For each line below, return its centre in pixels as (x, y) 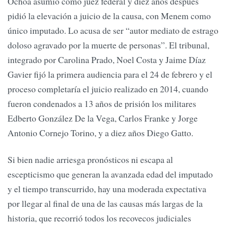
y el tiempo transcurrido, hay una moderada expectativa (107, 189)
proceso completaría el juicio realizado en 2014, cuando (108, 89)
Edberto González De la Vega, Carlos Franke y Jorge (103, 118)
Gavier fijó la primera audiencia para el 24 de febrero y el (110, 74)
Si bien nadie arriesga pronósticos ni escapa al (90, 160)
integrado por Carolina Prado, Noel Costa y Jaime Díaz (107, 60)
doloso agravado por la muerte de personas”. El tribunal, (108, 45)
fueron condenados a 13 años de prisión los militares (102, 104)
